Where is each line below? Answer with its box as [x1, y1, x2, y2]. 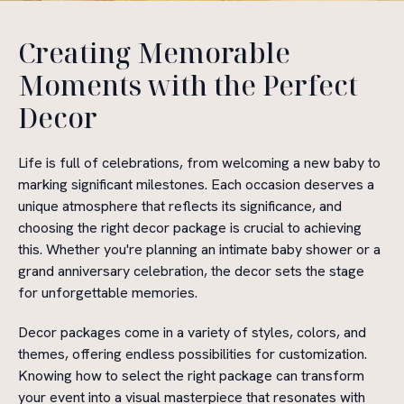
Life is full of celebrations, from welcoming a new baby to [18, 153, 381, 172]
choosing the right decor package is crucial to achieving [18, 218, 362, 237]
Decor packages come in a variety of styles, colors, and [18, 323, 366, 342]
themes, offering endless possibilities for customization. [18, 344, 367, 363]
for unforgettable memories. [18, 283, 197, 302]
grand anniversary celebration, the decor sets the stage [18, 262, 364, 280]
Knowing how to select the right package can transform [18, 366, 364, 385]
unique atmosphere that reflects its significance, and [18, 197, 342, 216]
